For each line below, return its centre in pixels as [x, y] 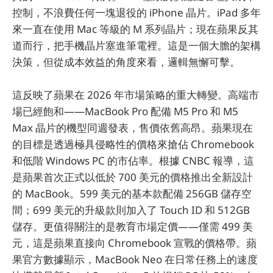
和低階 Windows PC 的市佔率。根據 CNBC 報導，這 [133, 161]
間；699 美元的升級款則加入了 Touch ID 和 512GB [131, 210]
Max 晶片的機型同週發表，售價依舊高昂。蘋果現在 [133, 128]
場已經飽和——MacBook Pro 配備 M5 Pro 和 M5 [125, 112]
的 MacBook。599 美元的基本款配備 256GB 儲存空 [132, 194]
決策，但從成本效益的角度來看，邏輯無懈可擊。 [126, 62]
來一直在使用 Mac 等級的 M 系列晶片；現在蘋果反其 [135, 29]
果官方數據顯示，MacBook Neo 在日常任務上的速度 [135, 260]
